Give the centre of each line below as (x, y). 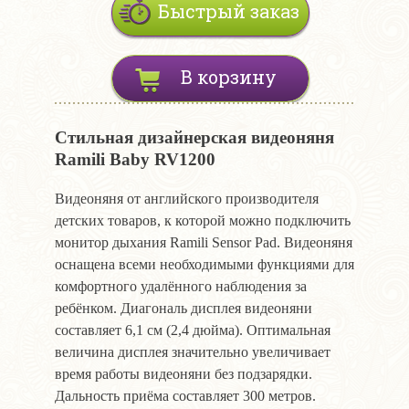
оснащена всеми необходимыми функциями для (204, 264)
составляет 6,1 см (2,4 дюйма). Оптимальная (193, 330)
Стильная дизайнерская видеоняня (194, 138)
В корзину (229, 77)
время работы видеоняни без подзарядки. (184, 373)
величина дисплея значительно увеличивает (193, 351)
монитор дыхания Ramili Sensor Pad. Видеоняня (204, 242)
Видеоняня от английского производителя (187, 198)
